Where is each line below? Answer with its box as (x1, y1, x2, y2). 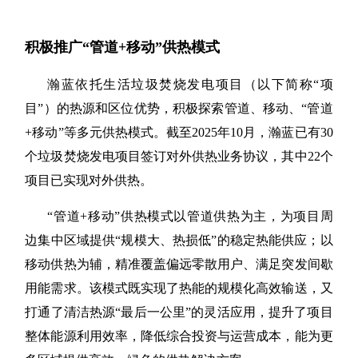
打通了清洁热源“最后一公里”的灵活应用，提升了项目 (25, 304, 333, 319)
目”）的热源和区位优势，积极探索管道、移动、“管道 (25, 101, 333, 115)
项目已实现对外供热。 (25, 173, 153, 187)
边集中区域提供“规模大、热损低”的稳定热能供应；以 (25, 233, 333, 247)
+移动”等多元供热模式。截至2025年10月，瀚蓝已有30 (25, 125, 333, 139)
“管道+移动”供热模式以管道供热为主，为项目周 (47, 209, 333, 223)
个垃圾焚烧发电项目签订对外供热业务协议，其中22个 (25, 149, 333, 163)
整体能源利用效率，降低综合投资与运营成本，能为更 (25, 328, 333, 343)
